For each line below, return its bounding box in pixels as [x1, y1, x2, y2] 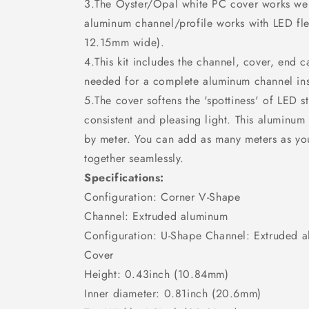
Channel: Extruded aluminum [84, 208, 228, 224]
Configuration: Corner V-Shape [84, 189, 241, 205]
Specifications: [84, 170, 164, 186]
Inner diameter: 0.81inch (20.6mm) [84, 286, 261, 301]
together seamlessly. [84, 150, 188, 166]
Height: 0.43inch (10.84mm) [84, 266, 229, 282]
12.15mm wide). [84, 34, 168, 50]
